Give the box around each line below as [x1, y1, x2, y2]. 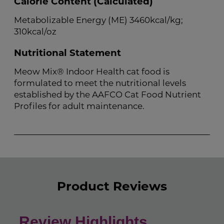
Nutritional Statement [14, 47, 121, 59]
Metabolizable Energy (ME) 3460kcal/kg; [14, 15, 183, 25]
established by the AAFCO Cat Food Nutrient [14, 89, 201, 100]
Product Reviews [57, 178, 167, 193]
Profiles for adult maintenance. [14, 101, 144, 111]
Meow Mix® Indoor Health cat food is [14, 66, 169, 77]
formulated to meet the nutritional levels [14, 78, 186, 88]
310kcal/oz [14, 26, 56, 37]
